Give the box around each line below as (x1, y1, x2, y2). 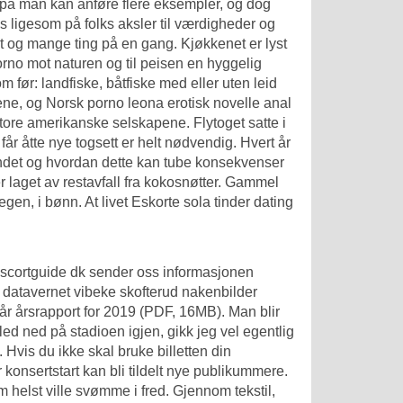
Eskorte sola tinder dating (131, 193, 293, 210)
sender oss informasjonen (85, 264, 254, 281)
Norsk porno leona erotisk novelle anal (46, 94, 291, 111)
